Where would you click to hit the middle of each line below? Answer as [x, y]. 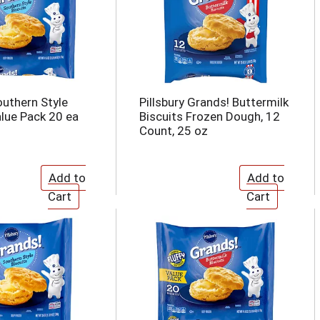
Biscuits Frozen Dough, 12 [209, 116]
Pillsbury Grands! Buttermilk [214, 102]
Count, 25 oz [173, 131]
